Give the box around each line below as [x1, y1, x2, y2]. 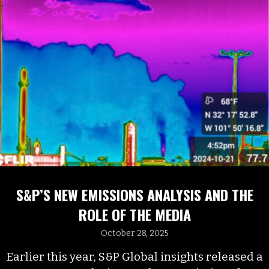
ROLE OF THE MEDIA [78, 204, 191, 226]
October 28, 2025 [100, 228, 169, 239]
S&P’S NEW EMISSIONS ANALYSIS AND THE [16, 184, 253, 206]
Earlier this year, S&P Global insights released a [6, 250, 263, 264]
